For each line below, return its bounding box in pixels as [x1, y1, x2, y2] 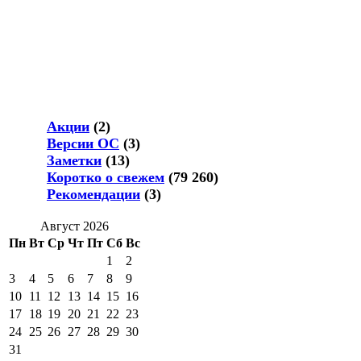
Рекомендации [47, 185, 140, 202]
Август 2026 [40, 218, 109, 233]
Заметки [47, 151, 102, 168]
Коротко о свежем [47, 168, 164, 185]
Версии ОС [47, 135, 119, 151]
